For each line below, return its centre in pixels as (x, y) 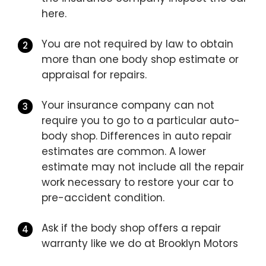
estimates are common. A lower (124, 152)
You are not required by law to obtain (137, 44)
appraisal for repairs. (94, 75)
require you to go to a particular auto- (141, 121)
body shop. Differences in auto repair (137, 136)
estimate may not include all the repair (143, 167)
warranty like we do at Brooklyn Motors (140, 244)
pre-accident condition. (103, 198)
